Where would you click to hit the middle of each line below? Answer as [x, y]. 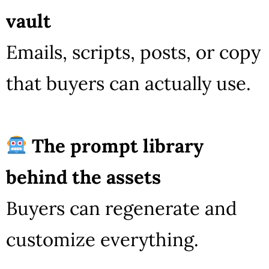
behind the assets [83, 177]
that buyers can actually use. [128, 83]
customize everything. [102, 239]
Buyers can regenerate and [122, 208]
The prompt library [118, 145]
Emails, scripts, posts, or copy [133, 52]
